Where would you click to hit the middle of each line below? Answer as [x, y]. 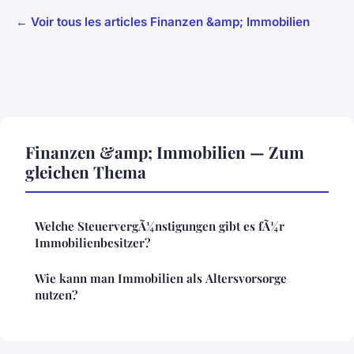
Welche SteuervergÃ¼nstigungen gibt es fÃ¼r [160, 226]
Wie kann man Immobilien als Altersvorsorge [161, 279]
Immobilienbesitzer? [92, 243]
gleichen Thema [86, 172]
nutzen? [56, 295]
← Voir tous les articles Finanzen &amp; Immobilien [163, 22]
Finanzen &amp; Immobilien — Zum [165, 152]
